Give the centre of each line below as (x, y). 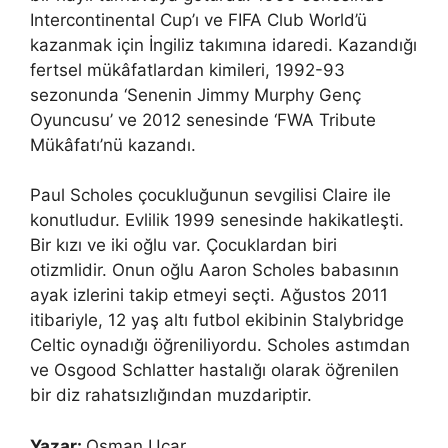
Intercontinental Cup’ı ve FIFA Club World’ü (198, 19)
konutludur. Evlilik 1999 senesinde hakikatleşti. (217, 220)
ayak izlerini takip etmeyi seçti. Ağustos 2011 (209, 295)
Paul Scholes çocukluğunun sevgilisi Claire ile (210, 195)
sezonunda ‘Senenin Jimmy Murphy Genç (195, 94)
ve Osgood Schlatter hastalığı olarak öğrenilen (214, 370)
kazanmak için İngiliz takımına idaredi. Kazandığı (223, 44)
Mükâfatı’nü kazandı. (113, 144)
